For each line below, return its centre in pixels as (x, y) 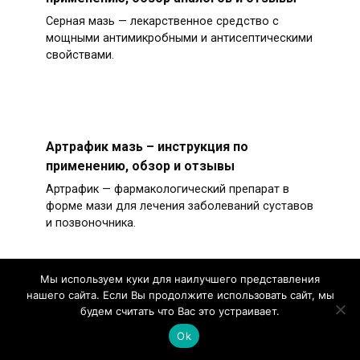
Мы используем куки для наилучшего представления (180, 279)
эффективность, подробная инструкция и (177, 333)
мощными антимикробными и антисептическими (179, 38)
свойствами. (80, 55)
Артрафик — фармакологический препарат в (167, 189)
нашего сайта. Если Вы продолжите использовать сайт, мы (180, 295)
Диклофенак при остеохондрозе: (151, 314)
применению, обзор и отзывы (140, 166)
